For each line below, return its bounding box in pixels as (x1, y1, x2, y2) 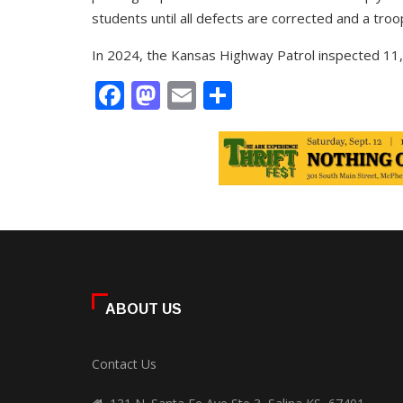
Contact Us (92, 355, 157, 372)
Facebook (124, 76, 251, 114)
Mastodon (160, 76, 296, 114)
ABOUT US (105, 301, 182, 317)
